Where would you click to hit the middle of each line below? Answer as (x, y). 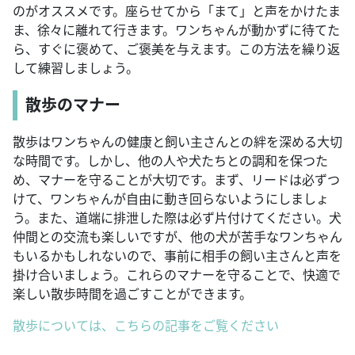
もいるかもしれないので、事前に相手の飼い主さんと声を (177, 256)
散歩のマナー (73, 105)
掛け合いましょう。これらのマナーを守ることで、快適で (177, 275)
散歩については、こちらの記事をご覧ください (146, 326)
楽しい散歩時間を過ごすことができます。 (132, 294)
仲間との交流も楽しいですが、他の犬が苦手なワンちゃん (177, 237)
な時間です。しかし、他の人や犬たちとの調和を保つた (170, 161)
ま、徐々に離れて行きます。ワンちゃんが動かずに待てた (176, 31)
